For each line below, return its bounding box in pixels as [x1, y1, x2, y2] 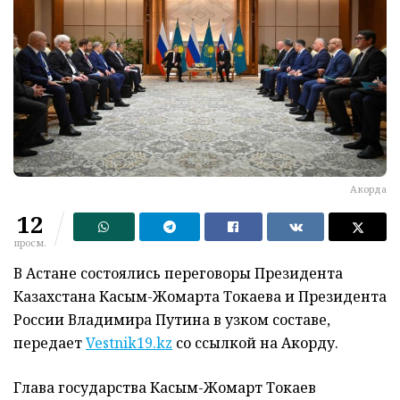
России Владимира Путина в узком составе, [13, 309, 330, 329]
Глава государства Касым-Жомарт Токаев [13, 377, 316, 397]
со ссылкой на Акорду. [172, 332, 338, 353]
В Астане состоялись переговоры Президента [13, 262, 343, 283]
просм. [13, 235, 46, 249]
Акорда [350, 181, 387, 196]
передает [13, 332, 86, 353]
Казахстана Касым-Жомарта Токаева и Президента [13, 286, 387, 306]
